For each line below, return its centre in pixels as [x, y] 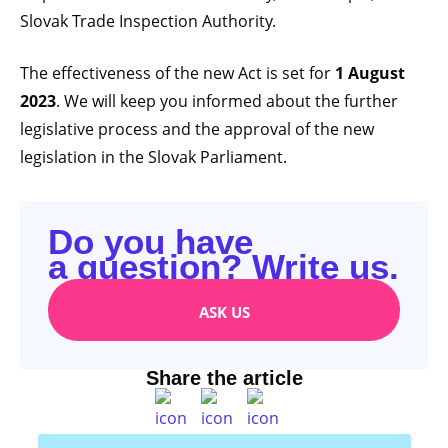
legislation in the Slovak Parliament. [153, 156]
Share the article [224, 378]
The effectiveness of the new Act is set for [177, 72]
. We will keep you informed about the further [227, 100]
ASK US [224, 312]
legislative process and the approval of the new [197, 128]
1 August [370, 73]
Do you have [150, 241]
